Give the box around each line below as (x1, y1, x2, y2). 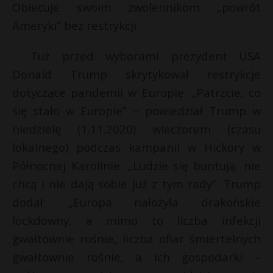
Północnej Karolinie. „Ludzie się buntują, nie (12, 158, 261, 173)
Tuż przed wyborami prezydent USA (30, 48, 261, 63)
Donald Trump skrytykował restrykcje (12, 66, 261, 82)
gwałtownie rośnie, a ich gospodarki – (12, 249, 261, 264)
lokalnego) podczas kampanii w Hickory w (12, 140, 261, 155)
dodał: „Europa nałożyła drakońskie (12, 194, 261, 210)
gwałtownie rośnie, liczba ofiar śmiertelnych (12, 231, 261, 246)
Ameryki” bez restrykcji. (12, 18, 139, 33)
